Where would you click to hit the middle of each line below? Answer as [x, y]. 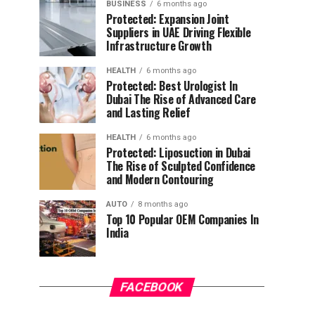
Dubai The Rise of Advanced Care [181, 99]
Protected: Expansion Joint [168, 19]
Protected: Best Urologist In [172, 85]
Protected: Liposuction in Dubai [179, 152]
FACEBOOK [152, 287]
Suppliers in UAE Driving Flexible [179, 32]
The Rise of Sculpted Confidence [181, 166]
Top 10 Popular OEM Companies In [183, 219]
